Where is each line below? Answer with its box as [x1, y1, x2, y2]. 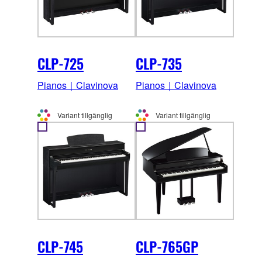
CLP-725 [37, 53, 84, 74]
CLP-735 [136, 53, 182, 74]
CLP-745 [37, 236, 83, 257]
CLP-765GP [136, 236, 198, 257]
